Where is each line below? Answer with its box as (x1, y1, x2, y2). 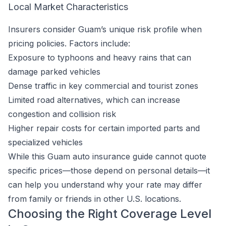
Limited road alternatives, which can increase (8, 95, 180, 105)
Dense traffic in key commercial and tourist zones (8, 81, 198, 91)
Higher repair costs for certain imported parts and (8, 123, 200, 133)
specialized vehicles (8, 137, 83, 147)
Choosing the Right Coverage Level (8, 206, 211, 221)
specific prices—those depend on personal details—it (8, 165, 210, 176)
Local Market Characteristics (8, 2, 128, 12)
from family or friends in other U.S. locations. (8, 194, 181, 204)
